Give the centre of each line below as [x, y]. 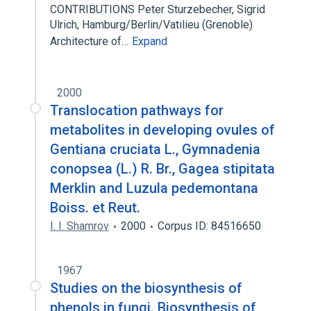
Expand [150, 41]
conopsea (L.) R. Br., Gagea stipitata [162, 169]
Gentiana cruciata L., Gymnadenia [155, 149]
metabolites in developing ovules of [162, 130]
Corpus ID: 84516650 [209, 226]
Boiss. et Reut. [95, 208]
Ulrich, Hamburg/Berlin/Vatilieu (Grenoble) [151, 25]
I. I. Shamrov [79, 226]
